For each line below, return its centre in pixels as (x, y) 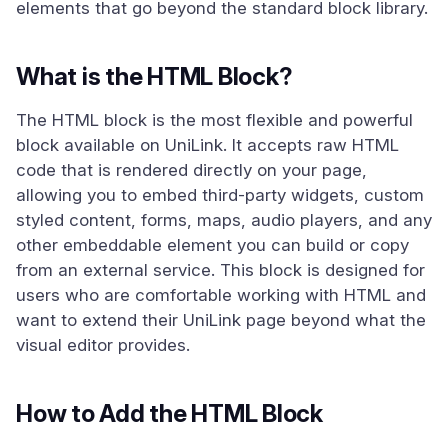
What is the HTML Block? (154, 76)
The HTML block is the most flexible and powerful (214, 120)
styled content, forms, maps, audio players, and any (224, 220)
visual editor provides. (103, 345)
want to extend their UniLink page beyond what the (221, 320)
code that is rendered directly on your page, (191, 170)
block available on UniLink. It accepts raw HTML (207, 145)
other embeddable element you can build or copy (212, 245)
